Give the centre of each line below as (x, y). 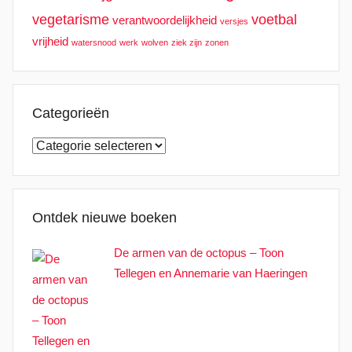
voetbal (274, 20)
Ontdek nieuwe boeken (104, 218)
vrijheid (50, 42)
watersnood (94, 43)
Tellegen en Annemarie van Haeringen (211, 273)
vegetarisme (71, 20)
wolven (155, 43)
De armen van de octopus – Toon (199, 253)
